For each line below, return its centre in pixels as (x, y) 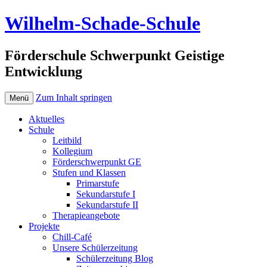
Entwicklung (44, 71)
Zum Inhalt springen (74, 97)
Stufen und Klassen (89, 172)
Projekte (44, 226)
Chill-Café (72, 237)
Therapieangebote (86, 215)
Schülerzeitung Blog (115, 258)
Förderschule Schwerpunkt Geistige (115, 55)
